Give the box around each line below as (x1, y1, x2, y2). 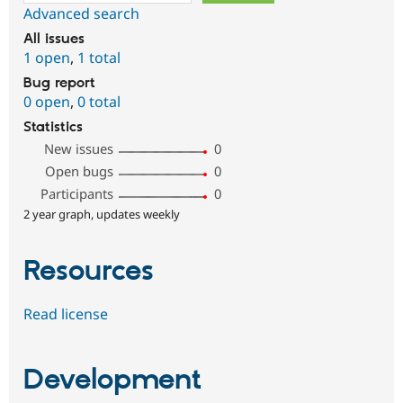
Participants (40, 184, 114, 202)
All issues (23, 30, 85, 48)
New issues (44, 139, 114, 157)
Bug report (23, 74, 95, 92)
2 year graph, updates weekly (23, 205, 180, 222)
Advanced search (23, 3, 139, 23)
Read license (23, 303, 108, 324)
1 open (23, 47, 70, 67)
